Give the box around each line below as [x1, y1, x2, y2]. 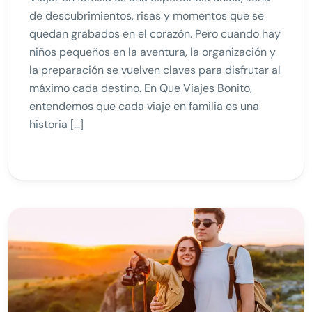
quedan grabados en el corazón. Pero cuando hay [29, 26, 281, 41]
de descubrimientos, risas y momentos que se [29, 8, 264, 23]
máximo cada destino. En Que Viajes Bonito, [29, 80, 252, 95]
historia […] [29, 116, 84, 132]
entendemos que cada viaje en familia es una [29, 98, 259, 114]
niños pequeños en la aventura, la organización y [29, 44, 276, 59]
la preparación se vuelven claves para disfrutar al [29, 62, 281, 77]
